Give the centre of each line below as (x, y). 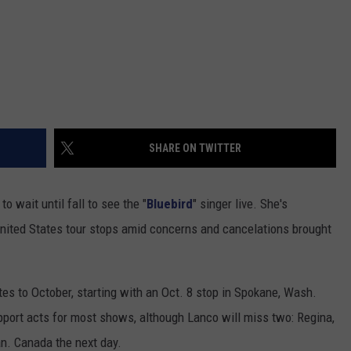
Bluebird (170, 204)
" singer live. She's (240, 204)
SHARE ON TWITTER (195, 148)
